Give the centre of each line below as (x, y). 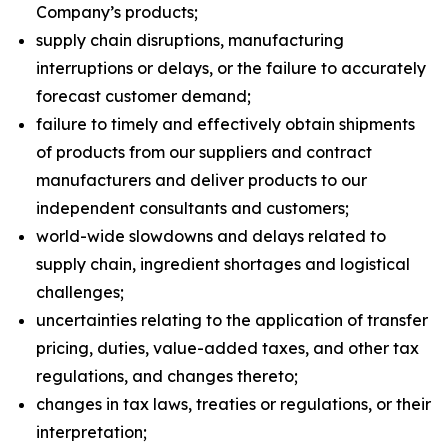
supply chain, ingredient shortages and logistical (223, 264)
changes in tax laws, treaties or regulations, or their (233, 404)
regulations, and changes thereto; (167, 376)
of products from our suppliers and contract (204, 152)
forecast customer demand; (143, 96)
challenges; (80, 292)
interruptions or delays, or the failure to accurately (231, 68)
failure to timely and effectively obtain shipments (225, 124)
